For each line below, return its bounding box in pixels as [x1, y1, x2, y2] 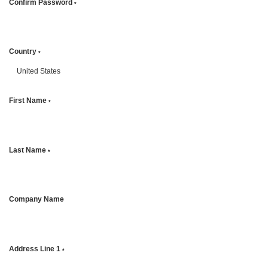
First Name [9, 96, 48, 105]
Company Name [9, 195, 64, 204]
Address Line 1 [9, 244, 62, 253]
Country [9, 47, 38, 56]
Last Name [9, 145, 48, 154]
